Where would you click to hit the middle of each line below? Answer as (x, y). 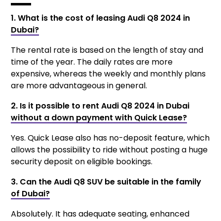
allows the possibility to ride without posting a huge (110, 150)
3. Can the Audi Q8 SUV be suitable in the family (106, 182)
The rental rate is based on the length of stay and (107, 50)
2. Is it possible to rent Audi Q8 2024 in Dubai (100, 106)
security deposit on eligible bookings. (82, 162)
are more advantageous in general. (79, 86)
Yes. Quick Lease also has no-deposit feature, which (110, 138)
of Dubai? (31, 194)
